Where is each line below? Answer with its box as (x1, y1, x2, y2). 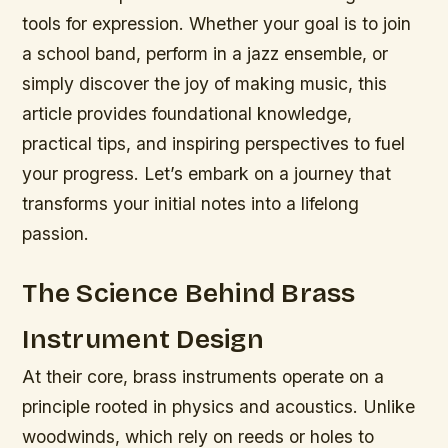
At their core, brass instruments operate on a (22, 366, 385, 388)
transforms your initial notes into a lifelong (22, 193, 360, 215)
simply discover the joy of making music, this (22, 73, 388, 95)
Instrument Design (22, 323, 264, 356)
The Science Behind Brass (22, 277, 356, 310)
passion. (22, 223, 90, 245)
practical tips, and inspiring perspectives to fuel (22, 133, 406, 155)
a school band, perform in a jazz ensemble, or (22, 43, 389, 65)
